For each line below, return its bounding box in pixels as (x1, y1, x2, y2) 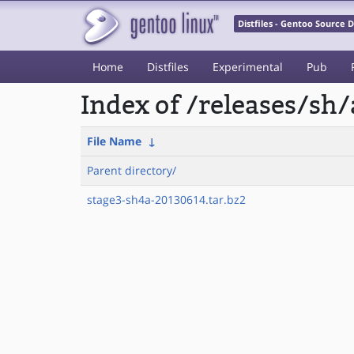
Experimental (213, 59, 283, 74)
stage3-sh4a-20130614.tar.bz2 (87, 192, 246, 207)
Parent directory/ (87, 163, 176, 178)
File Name (87, 134, 141, 149)
